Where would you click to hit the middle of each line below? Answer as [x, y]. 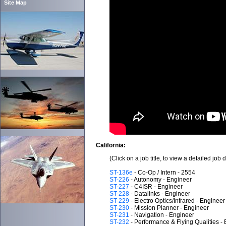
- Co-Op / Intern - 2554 [164, 173]
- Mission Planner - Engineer [169, 208]
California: [111, 145]
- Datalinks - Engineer [159, 194]
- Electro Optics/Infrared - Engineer [177, 201]
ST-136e [121, 173]
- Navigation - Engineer [161, 215]
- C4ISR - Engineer [156, 187]
